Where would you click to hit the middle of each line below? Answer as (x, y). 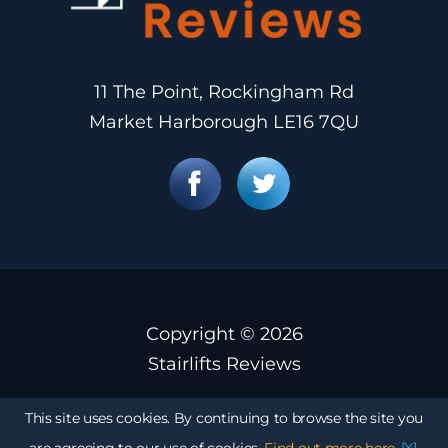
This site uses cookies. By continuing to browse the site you (223, 418)
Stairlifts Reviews (224, 363)
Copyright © (202, 333)
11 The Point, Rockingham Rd (224, 91)
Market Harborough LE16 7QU (224, 121)
